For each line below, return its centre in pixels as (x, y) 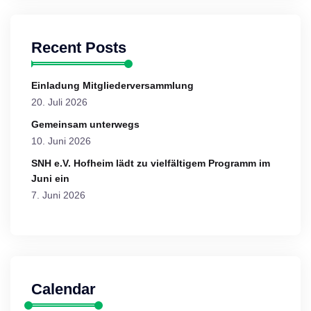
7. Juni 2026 (58, 195)
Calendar (64, 289)
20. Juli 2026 (59, 102)
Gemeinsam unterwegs (85, 124)
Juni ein (50, 178)
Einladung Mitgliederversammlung (112, 85)
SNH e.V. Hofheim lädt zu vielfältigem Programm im (151, 163)
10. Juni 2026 (61, 141)
